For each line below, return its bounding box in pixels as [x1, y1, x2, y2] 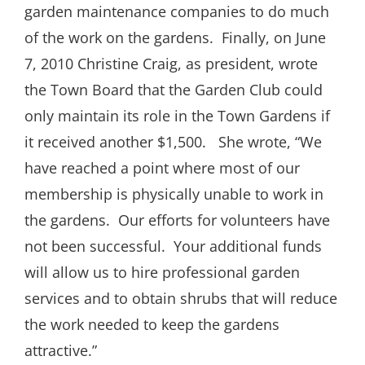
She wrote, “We [218, 132, 322, 152]
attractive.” [24, 341, 101, 361]
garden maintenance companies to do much [24, 2, 329, 22]
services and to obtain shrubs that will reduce [24, 288, 337, 309]
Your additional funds [174, 236, 322, 257]
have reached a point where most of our [24, 158, 300, 178]
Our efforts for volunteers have [118, 210, 330, 231]
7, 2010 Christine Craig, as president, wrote [24, 54, 318, 74]
